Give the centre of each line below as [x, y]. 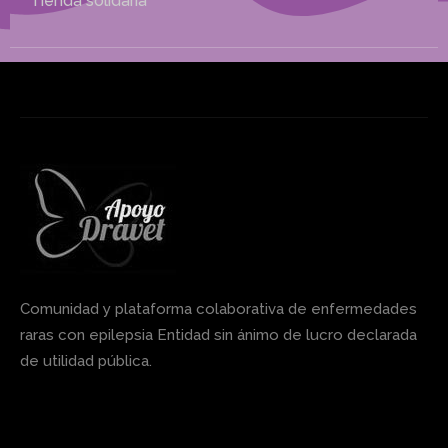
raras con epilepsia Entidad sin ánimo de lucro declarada [218, 335]
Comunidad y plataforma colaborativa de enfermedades [218, 309]
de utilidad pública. [86, 361]
